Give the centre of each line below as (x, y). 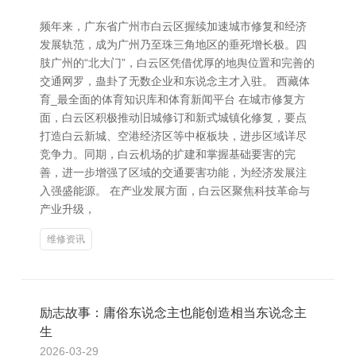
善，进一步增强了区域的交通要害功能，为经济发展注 (173, 172)
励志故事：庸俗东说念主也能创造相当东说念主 (173, 313)
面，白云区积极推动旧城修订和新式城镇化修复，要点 (173, 118)
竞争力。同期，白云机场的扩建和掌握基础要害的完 (168, 154)
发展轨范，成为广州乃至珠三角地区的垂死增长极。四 (173, 44)
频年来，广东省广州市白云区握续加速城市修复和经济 (173, 26)
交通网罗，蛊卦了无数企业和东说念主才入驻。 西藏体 (175, 81)
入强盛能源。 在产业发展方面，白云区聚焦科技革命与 (175, 191)
